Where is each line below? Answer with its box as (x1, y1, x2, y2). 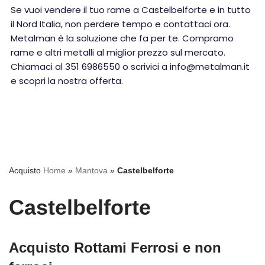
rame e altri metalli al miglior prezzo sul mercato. (11, 46, 225, 59)
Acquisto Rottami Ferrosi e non (9, 240, 221, 256)
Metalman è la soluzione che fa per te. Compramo (11, 32, 234, 44)
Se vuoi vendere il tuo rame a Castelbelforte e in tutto (11, 4, 251, 16)
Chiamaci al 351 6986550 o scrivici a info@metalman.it (11, 60, 250, 73)
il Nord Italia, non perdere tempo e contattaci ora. (11, 18, 230, 30)
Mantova (75, 166, 108, 175)
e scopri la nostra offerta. (11, 75, 123, 87)
